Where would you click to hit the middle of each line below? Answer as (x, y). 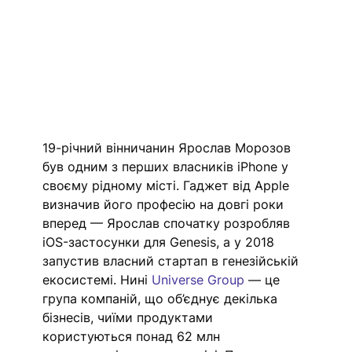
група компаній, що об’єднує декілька (162, 299)
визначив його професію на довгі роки (165, 205)
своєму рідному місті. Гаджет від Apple (168, 186)
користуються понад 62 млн (134, 337)
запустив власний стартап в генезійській (173, 261)
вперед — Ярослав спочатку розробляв (169, 224)
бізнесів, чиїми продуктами (130, 318)
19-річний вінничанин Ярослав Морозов (169, 148)
